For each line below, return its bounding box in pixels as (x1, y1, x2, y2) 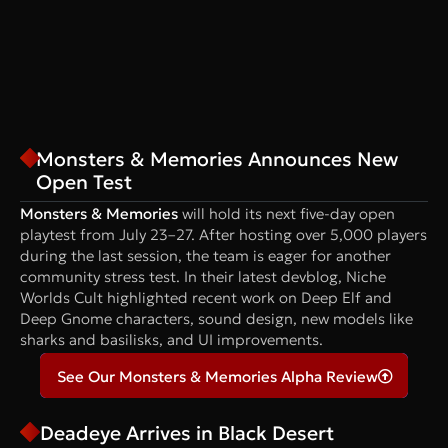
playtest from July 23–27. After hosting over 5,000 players (20, 224, 427, 244)
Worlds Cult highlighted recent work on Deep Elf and (20, 287, 392, 307)
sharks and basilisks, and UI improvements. (20, 329, 323, 349)
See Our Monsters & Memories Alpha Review (57, 366, 378, 386)
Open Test (36, 169, 133, 194)
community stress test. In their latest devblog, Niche (20, 266, 386, 286)
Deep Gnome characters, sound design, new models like (20, 308, 413, 328)
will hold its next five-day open (178, 203, 395, 223)
